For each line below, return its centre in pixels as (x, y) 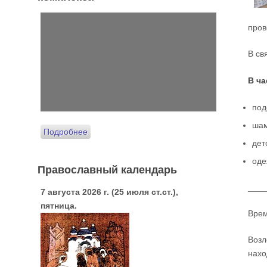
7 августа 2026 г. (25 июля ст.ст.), (109, 192)
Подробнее (66, 131)
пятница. (59, 205)
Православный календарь (107, 169)
